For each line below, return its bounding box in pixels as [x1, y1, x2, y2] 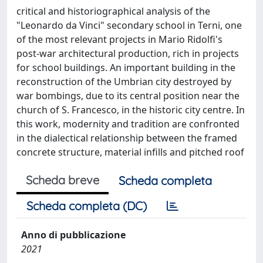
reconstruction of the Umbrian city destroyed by [16, 75, 231, 88]
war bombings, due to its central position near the [16, 89, 240, 102]
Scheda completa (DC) [26, 198, 147, 213]
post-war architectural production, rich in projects [16, 47, 239, 60]
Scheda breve [26, 173, 99, 187]
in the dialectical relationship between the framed [16, 131, 237, 144]
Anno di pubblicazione [21, 228, 126, 241]
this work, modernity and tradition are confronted [16, 117, 240, 130]
